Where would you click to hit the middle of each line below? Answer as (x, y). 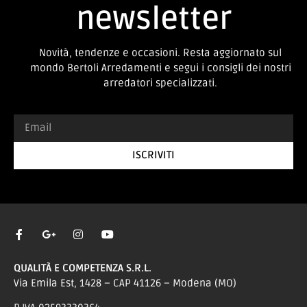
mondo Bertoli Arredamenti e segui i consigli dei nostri (160, 68)
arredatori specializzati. (160, 83)
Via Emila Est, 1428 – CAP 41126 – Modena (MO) (125, 283)
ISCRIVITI (153, 155)
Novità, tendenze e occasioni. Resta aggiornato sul (160, 53)
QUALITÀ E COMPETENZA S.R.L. (83, 268)
